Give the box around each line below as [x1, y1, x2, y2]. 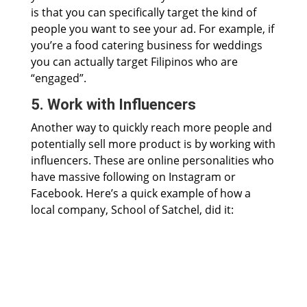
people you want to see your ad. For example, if [30, 21, 274, 37]
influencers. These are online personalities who [30, 153, 274, 169]
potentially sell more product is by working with [30, 136, 275, 152]
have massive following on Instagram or [30, 169, 236, 185]
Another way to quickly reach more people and [30, 120, 272, 136]
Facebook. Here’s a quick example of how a [30, 186, 251, 201]
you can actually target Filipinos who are [30, 54, 238, 70]
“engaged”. [30, 71, 86, 86]
